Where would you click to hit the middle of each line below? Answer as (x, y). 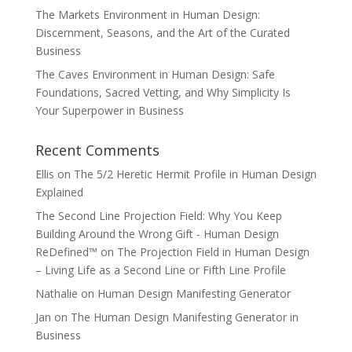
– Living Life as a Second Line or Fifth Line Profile (160, 270)
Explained (59, 192)
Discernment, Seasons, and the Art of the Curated (162, 33)
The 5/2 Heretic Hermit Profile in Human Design (195, 174)
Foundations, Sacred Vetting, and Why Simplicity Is (163, 92)
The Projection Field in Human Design (213, 252)
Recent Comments (97, 150)
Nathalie (56, 293)
